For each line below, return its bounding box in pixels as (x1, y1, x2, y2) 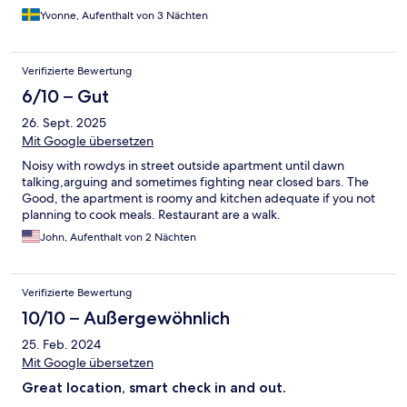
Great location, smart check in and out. (22, 379, 286, 397)
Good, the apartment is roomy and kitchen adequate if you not (22, 190, 375, 207)
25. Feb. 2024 (22, 336, 101, 353)
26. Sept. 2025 (22, 114, 106, 132)
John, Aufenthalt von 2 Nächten (40, 230, 196, 245)
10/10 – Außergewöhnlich (22, 307, 230, 330)
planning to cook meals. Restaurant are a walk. (22, 206, 281, 223)
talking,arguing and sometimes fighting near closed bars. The (22, 174, 369, 191)
